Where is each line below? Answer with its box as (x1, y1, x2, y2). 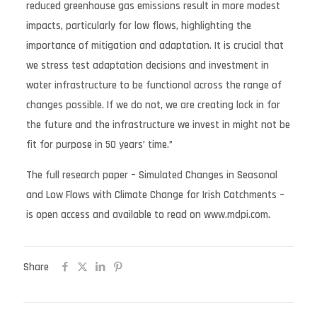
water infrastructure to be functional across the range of (25, 78, 282, 92)
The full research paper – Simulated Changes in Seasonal (25, 168, 277, 182)
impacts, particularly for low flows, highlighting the (25, 18, 251, 33)
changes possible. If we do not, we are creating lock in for (25, 98, 280, 112)
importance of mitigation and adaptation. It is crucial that (25, 38, 284, 52)
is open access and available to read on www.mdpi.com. (25, 207, 270, 221)
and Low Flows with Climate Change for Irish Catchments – (25, 188, 284, 202)
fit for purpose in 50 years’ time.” (25, 137, 173, 151)
